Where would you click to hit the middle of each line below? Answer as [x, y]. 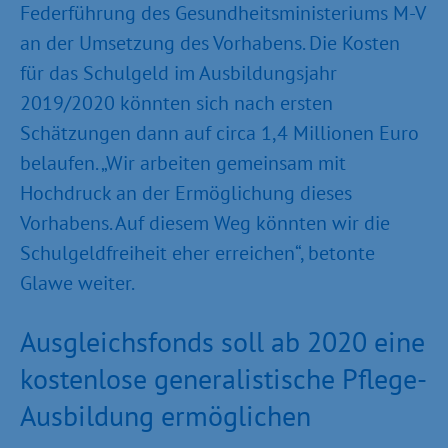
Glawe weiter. [77, 283]
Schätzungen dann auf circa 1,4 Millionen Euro [219, 133]
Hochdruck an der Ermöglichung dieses [186, 193]
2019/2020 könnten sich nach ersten [176, 103]
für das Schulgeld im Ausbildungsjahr [178, 73]
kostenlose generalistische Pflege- [223, 378]
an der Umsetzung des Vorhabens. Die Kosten [210, 43]
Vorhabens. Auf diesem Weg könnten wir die [205, 223]
